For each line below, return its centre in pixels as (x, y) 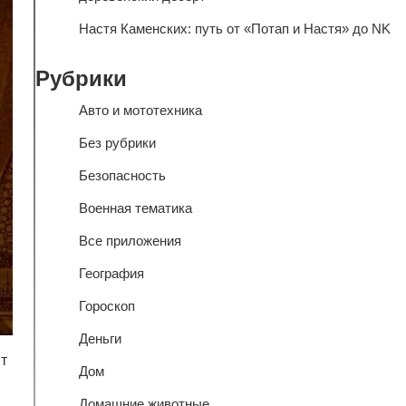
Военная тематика (135, 208)
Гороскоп (106, 306)
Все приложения (130, 241)
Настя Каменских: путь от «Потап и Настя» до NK (234, 29)
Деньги (100, 338)
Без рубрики (117, 143)
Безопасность (122, 175)
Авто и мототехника (140, 110)
